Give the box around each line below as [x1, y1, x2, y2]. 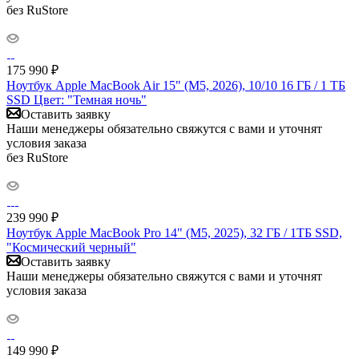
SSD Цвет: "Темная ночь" [6, 92, 147, 107]
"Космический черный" [6, 240, 136, 254]
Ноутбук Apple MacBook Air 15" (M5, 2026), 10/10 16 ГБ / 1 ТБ [6, 78, 345, 92]
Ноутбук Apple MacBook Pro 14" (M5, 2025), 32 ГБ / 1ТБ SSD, [6, 225, 342, 240]
